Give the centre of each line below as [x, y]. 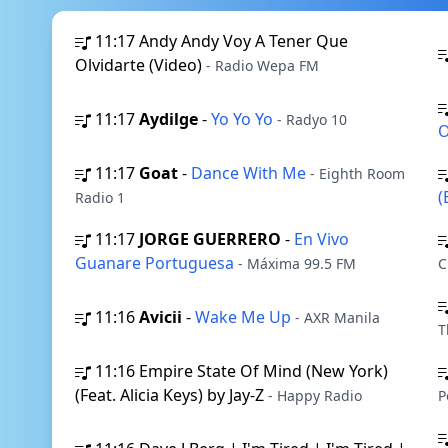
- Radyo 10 [312, 119]
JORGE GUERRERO [210, 239]
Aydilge [168, 119]
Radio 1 [100, 197]
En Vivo [321, 239]
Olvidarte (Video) [140, 65]
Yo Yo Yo [244, 119]
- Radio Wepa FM [262, 65]
